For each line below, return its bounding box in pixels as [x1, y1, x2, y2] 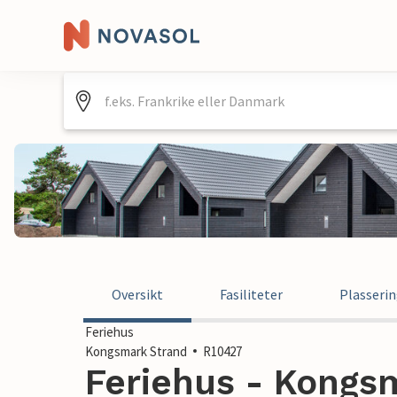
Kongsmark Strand [85, 343, 187, 360]
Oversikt [112, 285, 163, 303]
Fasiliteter [220, 285, 283, 303]
